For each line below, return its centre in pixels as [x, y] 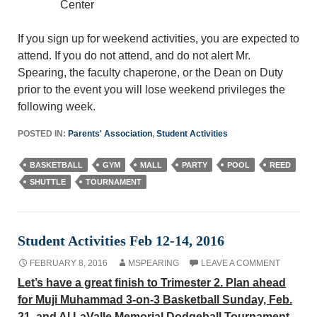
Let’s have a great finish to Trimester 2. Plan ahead [152, 283]
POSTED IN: [43, 134]
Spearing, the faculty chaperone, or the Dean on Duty [150, 73]
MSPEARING [154, 263]
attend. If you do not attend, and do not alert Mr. [134, 56]
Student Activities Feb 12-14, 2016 [121, 241]
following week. [57, 106]
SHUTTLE [48, 182]
